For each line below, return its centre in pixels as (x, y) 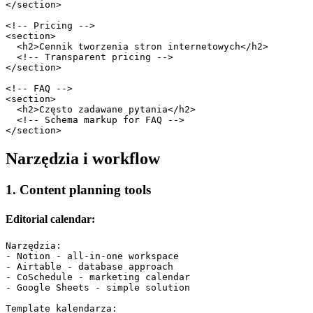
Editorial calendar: (50, 219)
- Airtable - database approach (89, 266)
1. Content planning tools (78, 190)
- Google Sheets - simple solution (98, 287)
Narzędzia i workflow (83, 159)
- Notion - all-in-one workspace (92, 256)
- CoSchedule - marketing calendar (98, 277)
